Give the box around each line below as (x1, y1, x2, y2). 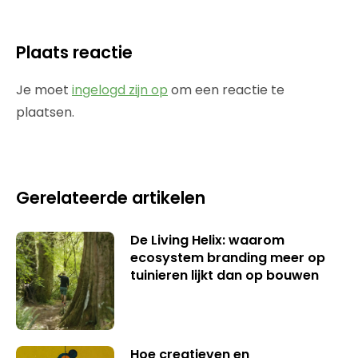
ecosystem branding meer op (129, 249, 325, 267)
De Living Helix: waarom (129, 231, 284, 249)
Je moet (16, 81, 72, 99)
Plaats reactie (16, 41, 133, 64)
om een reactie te (168, 81, 284, 99)
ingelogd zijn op (72, 81, 168, 99)
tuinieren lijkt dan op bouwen (129, 266, 319, 284)
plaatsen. (16, 103, 74, 121)
